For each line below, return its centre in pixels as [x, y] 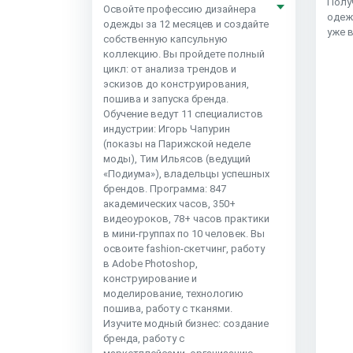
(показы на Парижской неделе [177, 144]
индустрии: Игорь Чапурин [167, 129]
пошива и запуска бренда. [166, 99]
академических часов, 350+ [169, 204]
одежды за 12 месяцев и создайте [186, 24]
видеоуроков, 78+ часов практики [186, 219]
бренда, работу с [144, 339]
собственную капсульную [165, 39]
